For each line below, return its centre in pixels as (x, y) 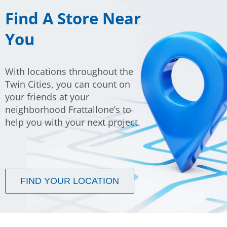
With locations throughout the (69, 72)
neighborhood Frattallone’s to (68, 110)
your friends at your (47, 97)
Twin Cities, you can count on (68, 84)
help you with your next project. (73, 122)
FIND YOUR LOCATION (70, 181)
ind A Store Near (78, 18)
